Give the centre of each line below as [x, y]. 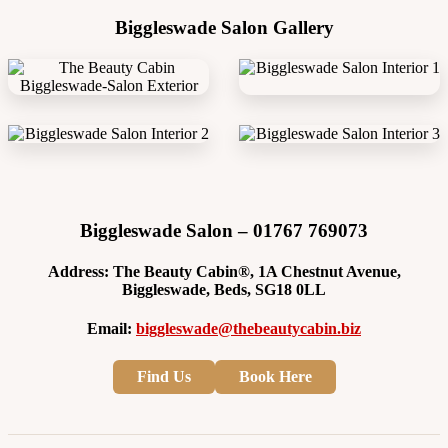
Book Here [275, 376]
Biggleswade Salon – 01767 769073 [224, 230]
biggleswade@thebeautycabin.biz [248, 329]
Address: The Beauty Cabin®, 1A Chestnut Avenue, [224, 272]
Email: [111, 329]
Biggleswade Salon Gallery [224, 28]
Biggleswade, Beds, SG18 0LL [224, 290]
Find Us [163, 376]
